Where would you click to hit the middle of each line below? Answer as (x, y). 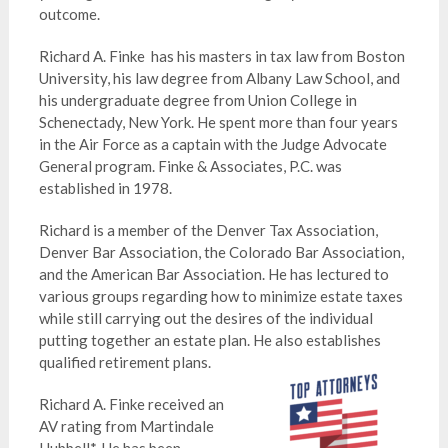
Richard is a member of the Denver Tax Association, (208, 230)
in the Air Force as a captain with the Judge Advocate (212, 144)
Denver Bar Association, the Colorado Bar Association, (221, 252)
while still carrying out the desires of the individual (205, 318)
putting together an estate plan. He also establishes (209, 340)
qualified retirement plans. (124, 362)
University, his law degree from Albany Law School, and (219, 78)
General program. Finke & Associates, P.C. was (190, 166)
